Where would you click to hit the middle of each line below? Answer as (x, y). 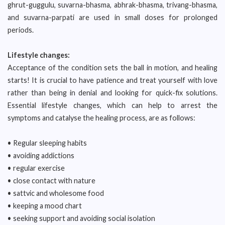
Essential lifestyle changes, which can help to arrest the (113, 105)
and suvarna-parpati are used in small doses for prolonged (113, 17)
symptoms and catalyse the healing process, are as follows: (101, 118)
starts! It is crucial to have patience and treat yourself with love (113, 80)
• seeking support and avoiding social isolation (81, 218)
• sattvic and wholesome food (56, 193)
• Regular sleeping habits (47, 143)
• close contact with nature (51, 181)
